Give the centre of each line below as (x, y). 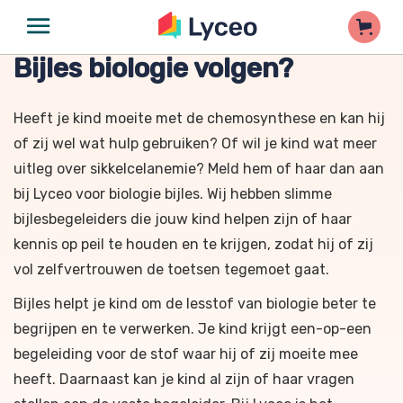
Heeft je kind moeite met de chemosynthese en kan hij (199, 118)
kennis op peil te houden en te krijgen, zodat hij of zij (193, 244)
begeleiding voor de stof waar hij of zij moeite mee (186, 354)
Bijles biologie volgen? (153, 68)
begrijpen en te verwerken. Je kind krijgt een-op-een (193, 329)
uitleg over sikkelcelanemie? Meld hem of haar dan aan (199, 169)
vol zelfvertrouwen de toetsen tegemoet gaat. (171, 269)
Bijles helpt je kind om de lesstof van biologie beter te (195, 304)
